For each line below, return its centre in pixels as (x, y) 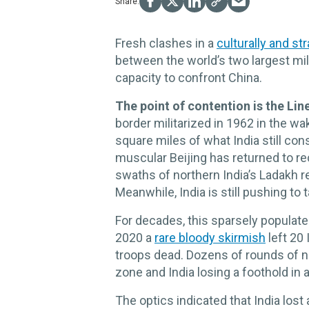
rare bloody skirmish (210, 238)
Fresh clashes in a (166, 43)
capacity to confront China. (189, 78)
